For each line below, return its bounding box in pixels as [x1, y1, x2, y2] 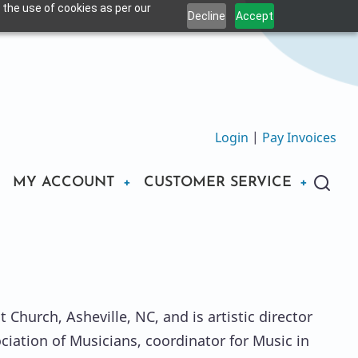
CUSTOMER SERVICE [144, 174, 292, 190]
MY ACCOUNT [13, 174, 115, 190]
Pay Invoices [262, 128, 336, 146]
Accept [236, 9, 274, 22]
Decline [188, 9, 226, 22]
